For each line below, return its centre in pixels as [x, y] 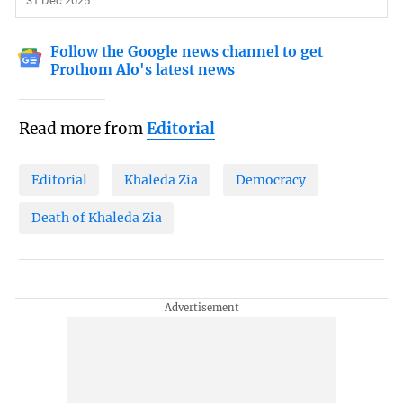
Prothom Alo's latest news [143, 69]
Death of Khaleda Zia [96, 218]
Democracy [270, 179]
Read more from [82, 129]
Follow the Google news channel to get [187, 51]
